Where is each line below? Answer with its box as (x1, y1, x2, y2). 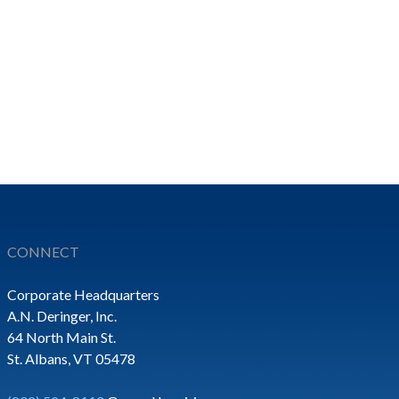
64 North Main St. (7, 329, 116, 346)
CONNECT (7, 243, 79, 260)
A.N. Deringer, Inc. (7, 307, 117, 324)
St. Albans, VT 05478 (7, 350, 135, 367)
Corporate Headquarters (7, 286, 159, 303)
